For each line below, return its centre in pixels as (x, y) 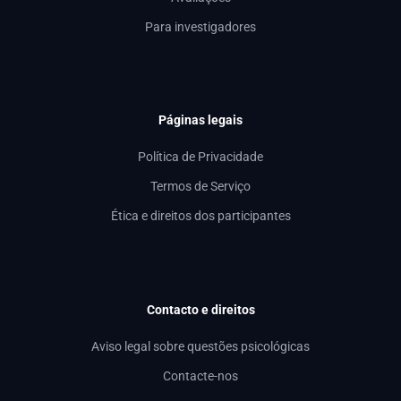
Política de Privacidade (200, 158)
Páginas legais (200, 120)
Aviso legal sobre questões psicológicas (200, 346)
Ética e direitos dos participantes (200, 217)
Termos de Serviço (200, 187)
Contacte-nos (200, 376)
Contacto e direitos (200, 309)
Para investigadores (200, 27)
